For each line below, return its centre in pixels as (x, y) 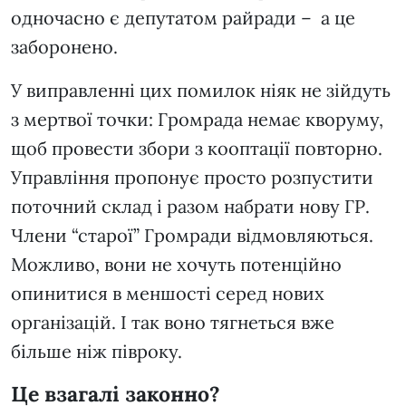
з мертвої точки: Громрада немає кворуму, (197, 120)
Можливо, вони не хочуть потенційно (176, 265)
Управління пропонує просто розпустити (192, 178)
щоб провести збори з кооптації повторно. (197, 149)
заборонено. (64, 47)
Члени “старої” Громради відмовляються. (192, 236)
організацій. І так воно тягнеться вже (173, 323)
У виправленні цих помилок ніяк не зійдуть (201, 91)
